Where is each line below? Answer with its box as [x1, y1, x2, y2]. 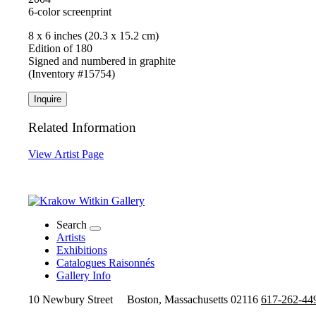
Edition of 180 [28, 42, 92, 54]
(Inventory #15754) [28, 67, 115, 80]
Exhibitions [56, 244, 107, 257]
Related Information [28, 119, 136, 135]
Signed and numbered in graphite [28, 54, 176, 67]
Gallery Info [56, 269, 111, 282]
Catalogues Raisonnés [56, 257, 154, 269]
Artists [56, 231, 85, 244]
